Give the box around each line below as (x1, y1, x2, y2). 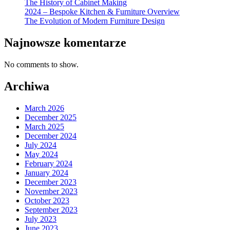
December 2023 (25, 178, 76, 187)
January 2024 (25, 168, 68, 178)
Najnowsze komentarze (4, 36, 126, 50)
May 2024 (25, 150, 58, 159)
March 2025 (25, 122, 64, 131)
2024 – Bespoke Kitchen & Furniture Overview (25, 7, 180, 16)
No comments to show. (4, 60, 79, 69)
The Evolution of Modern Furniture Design (25, 16, 165, 26)
